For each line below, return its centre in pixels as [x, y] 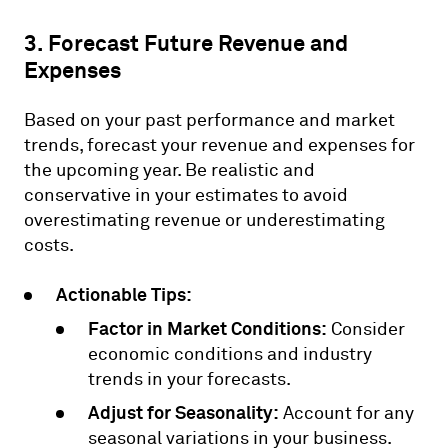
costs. [49, 245]
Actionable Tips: [124, 294]
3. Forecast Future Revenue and [186, 43]
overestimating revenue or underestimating [204, 220]
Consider [366, 329]
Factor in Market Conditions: [207, 328]
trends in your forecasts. [189, 379]
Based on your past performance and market [209, 120]
